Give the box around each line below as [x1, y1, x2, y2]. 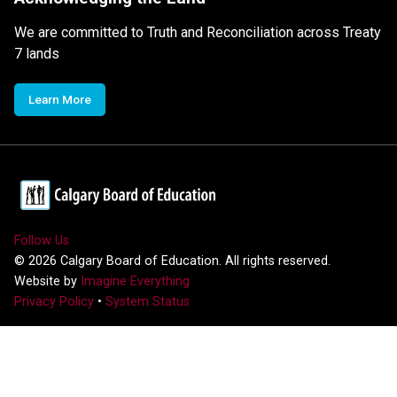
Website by [14, 273, 81, 289]
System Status [105, 293, 190, 309]
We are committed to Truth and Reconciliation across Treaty [14, 23, 381, 41]
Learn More [28, 91, 91, 106]
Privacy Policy [14, 293, 94, 309]
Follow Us [14, 232, 69, 248]
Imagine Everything [81, 273, 190, 289]
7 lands [14, 44, 59, 62]
